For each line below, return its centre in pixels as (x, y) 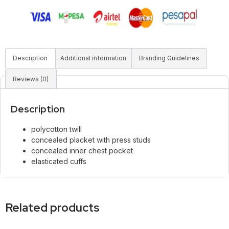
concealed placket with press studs (91, 140)
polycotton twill (56, 129)
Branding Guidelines (169, 58)
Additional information (94, 58)
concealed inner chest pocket (82, 151)
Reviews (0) (31, 79)
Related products (52, 208)
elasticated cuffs (60, 162)
